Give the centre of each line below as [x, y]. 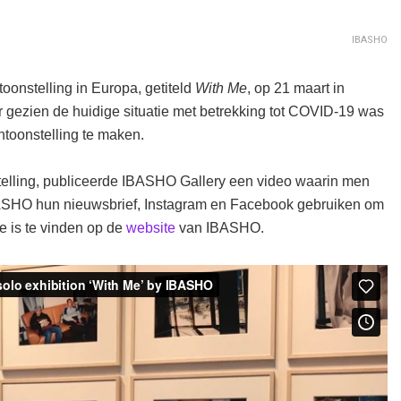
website [151, 228]
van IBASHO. [220, 228]
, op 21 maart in [296, 89]
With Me [221, 89]
